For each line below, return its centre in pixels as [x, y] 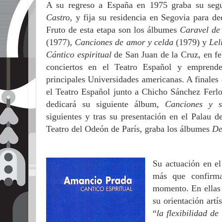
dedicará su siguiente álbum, [106, 104]
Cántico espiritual [80, 55]
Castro [58, 17]
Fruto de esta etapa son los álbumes [113, 30]
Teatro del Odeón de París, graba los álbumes [129, 129]
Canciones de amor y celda [126, 42]
